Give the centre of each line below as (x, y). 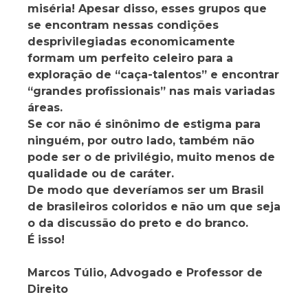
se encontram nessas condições (123, 25)
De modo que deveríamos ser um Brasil (146, 190)
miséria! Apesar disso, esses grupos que (147, 9)
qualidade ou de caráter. (101, 174)
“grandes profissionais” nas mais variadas (151, 91)
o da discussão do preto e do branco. (138, 223)
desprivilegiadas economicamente (131, 42)
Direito (48, 289)
